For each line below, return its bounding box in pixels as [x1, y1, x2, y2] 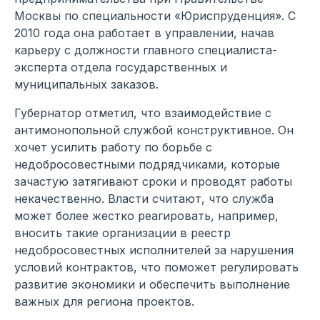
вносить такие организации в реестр [14, 225, 231, 240]
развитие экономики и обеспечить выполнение [14, 276, 290, 291]
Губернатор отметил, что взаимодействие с [14, 105, 271, 120]
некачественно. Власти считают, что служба [14, 191, 274, 206]
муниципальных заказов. [14, 76, 159, 91]
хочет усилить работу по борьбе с [14, 139, 212, 154]
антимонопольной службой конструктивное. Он [14, 122, 294, 137]
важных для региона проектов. [14, 294, 194, 309]
